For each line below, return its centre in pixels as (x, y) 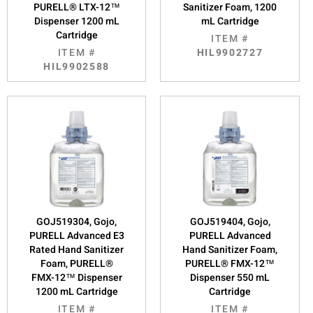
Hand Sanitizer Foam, (230, 249)
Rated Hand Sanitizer (77, 249)
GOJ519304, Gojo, (77, 221)
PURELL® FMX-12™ (230, 263)
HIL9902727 (230, 52)
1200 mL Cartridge (77, 291)
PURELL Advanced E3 (77, 235)
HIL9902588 (77, 66)
